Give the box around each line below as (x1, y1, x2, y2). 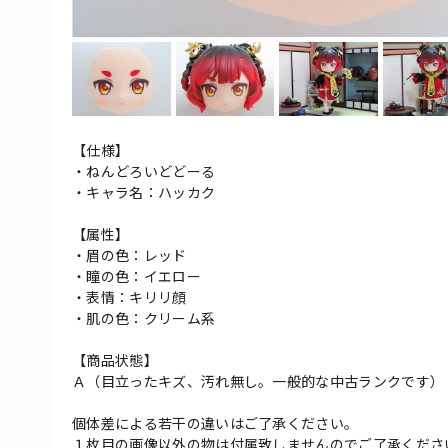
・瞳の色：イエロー (72, 268, 201, 285)
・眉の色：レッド (72, 247, 187, 264)
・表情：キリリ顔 (72, 289, 187, 306)
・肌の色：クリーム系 (72, 310, 216, 327)
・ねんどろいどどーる (72, 163, 216, 180)
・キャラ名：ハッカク (72, 184, 216, 201)
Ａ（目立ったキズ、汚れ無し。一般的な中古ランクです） (72, 373, 445, 390)
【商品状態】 (72, 352, 158, 369)
